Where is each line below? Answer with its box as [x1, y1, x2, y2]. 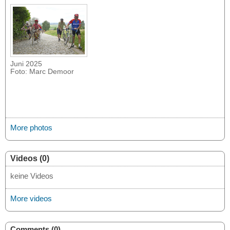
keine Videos [10, 171, 53, 181]
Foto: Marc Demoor [10, 68, 74, 76]
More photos [10, 123, 52, 132]
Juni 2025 [10, 60, 42, 68]
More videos [10, 194, 52, 203]
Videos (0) [10, 154, 49, 163]
